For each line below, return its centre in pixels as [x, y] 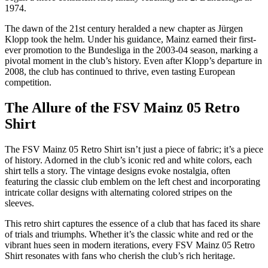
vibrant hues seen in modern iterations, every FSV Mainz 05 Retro [130, 245]
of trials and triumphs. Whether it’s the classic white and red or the [129, 234]
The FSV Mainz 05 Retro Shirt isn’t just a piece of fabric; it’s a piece [134, 150]
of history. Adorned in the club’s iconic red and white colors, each [128, 160]
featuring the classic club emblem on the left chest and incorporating [133, 182]
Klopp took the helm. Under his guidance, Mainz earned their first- [130, 39]
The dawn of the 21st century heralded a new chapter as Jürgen [124, 29]
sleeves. [19, 203]
